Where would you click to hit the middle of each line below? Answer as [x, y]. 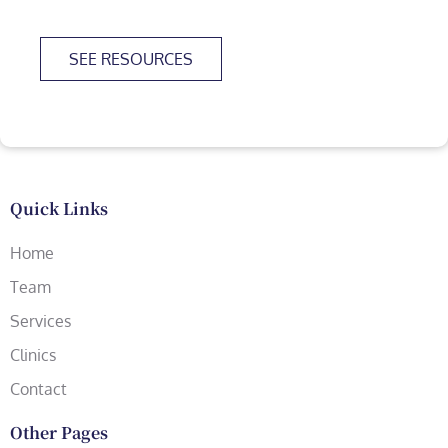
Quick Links [59, 208]
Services [40, 320]
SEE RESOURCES [131, 58]
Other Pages [59, 432]
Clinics [33, 354]
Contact [38, 388]
